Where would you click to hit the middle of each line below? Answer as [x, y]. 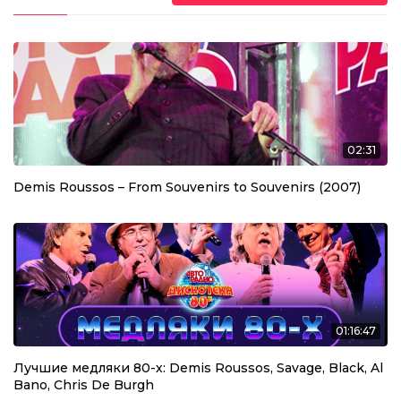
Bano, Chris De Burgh [84, 384]
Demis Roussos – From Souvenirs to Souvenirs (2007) [187, 187]
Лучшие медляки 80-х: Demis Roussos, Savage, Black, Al [198, 367]
